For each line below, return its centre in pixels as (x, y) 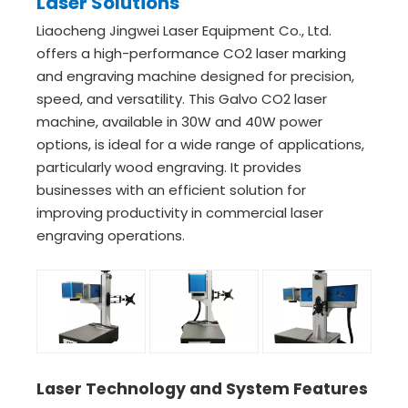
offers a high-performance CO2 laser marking (191, 53)
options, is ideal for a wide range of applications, (200, 144)
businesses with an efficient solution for (171, 190)
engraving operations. (111, 235)
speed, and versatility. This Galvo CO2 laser (182, 99)
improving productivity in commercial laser (180, 213)
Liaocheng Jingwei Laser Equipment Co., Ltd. (184, 31)
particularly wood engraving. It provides (169, 167)
